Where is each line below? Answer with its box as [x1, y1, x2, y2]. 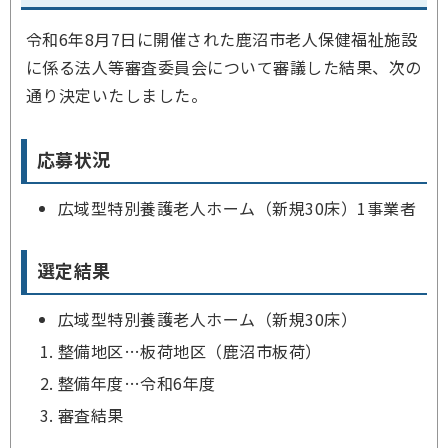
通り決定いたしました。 [26, 83, 208, 107]
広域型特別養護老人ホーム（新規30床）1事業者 [58, 196, 417, 220]
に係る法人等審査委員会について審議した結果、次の [26, 55, 422, 79]
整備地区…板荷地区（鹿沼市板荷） [58, 339, 322, 363]
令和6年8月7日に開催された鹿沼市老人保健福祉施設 [26, 27, 418, 51]
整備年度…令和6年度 [58, 371, 216, 395]
